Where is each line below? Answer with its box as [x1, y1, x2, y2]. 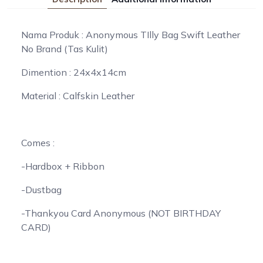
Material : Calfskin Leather [21, 89, 134, 102]
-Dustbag [21, 183, 62, 195]
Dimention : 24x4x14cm [21, 66, 126, 78]
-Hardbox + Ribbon [21, 160, 104, 172]
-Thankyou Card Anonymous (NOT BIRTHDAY [21, 207, 221, 219]
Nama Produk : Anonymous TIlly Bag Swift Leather [21, 28, 240, 41]
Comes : [21, 136, 55, 149]
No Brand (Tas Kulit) [21, 42, 108, 55]
